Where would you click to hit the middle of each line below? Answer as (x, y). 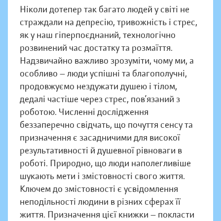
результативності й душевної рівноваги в (101, 151)
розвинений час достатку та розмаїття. (96, 48)
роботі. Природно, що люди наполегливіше (105, 164)
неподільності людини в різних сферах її (100, 202)
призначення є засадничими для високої (100, 138)
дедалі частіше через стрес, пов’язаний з (100, 99)
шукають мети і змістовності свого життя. (102, 176)
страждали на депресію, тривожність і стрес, (109, 22)
